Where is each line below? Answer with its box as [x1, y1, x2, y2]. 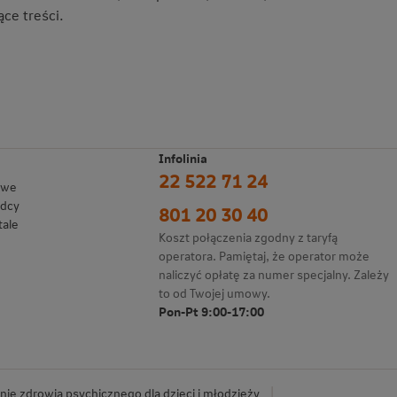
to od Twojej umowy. [159, 284, 271, 302]
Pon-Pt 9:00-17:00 [159, 303, 265, 321]
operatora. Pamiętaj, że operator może [159, 247, 370, 265]
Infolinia [159, 150, 208, 167]
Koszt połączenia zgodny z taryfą [159, 229, 339, 246]
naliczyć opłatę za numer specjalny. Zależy [159, 266, 390, 284]
